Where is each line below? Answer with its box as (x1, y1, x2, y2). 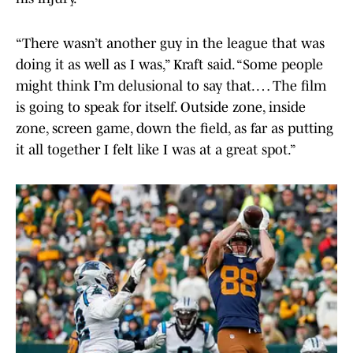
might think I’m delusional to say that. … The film (16, 78, 326, 95)
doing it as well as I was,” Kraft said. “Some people (16, 57, 323, 73)
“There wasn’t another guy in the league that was (16, 35, 325, 52)
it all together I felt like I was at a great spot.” (16, 142, 296, 158)
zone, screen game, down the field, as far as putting (16, 121, 333, 137)
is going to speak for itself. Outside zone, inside (16, 99, 306, 116)
